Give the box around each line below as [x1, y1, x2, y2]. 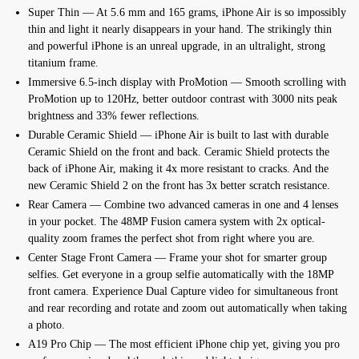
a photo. [28, 318, 65, 331]
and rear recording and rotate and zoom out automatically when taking [28, 301, 347, 314]
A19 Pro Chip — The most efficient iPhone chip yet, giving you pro [28, 337, 340, 350]
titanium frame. [28, 56, 99, 69]
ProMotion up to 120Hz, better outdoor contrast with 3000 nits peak [28, 92, 337, 105]
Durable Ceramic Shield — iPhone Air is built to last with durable [28, 128, 329, 141]
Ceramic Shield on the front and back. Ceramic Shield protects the [28, 145, 329, 158]
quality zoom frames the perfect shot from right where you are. [28, 232, 315, 244]
